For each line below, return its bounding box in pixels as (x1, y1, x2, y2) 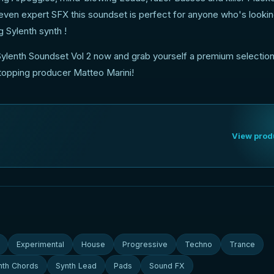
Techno (185, 240, 213, 249)
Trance (229, 240, 256, 249)
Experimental (17, 240, 65, 249)
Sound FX (149, 261, 185, 270)
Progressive (122, 240, 168, 249)
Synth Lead (56, 261, 97, 270)
